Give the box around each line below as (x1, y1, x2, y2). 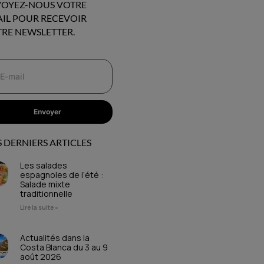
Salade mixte (20, 178, 71, 190)
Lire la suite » (20, 203, 59, 212)
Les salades (20, 159, 68, 171)
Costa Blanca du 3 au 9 (20, 241, 108, 253)
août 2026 (20, 250, 62, 262)
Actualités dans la (20, 232, 90, 243)
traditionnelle (20, 187, 73, 199)
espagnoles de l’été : (20, 169, 104, 180)
